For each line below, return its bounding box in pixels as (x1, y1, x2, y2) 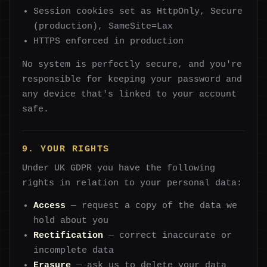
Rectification (33, 230, 104, 240)
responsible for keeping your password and (22, 74, 242, 85)
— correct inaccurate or (103, 230, 232, 240)
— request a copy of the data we (66, 200, 238, 210)
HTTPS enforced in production (33, 36, 184, 46)
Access (33, 200, 66, 210)
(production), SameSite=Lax (33, 21, 173, 31)
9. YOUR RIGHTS (22, 144, 110, 154)
